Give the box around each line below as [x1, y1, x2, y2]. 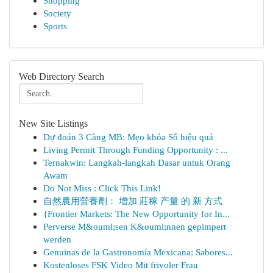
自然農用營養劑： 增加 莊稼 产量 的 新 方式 [43, 196, 222, 206]
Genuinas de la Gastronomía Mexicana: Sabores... [43, 247, 233, 257]
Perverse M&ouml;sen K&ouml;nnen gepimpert [43, 221, 226, 232]
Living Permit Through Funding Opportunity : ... [43, 144, 228, 155]
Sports [43, 21, 67, 31]
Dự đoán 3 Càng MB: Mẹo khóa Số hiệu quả [43, 132, 213, 142]
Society [43, 8, 71, 18]
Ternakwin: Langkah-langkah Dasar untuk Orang [43, 157, 230, 168]
